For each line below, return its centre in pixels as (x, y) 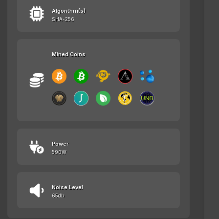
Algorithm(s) (69, 11)
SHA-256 (63, 19)
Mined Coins (69, 55)
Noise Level (67, 187)
